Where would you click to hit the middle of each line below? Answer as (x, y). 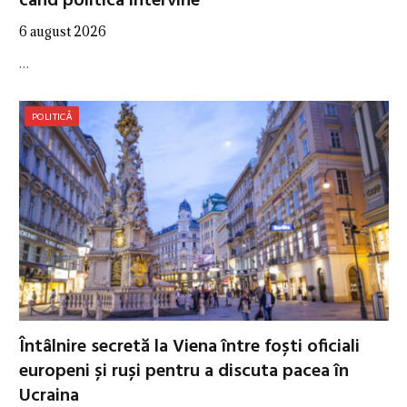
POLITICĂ (52, 116)
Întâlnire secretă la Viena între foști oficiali (189, 347)
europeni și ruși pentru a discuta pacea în (184, 371)
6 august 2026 (63, 31)
